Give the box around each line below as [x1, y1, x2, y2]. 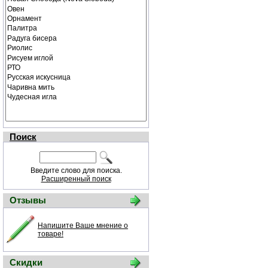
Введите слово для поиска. [30, 166, 122, 175]
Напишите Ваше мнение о [38, 221, 128, 230]
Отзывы [10, 195, 46, 205]
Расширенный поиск [41, 175, 111, 183]
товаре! [38, 230, 63, 238]
